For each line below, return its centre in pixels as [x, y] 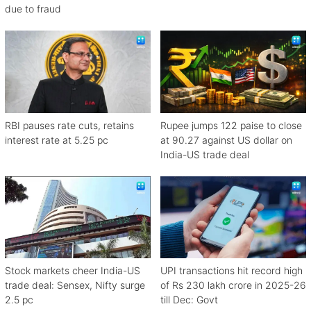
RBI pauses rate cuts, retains [69, 125]
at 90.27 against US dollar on [226, 140]
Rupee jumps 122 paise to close [231, 125]
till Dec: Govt [189, 299]
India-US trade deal [205, 154]
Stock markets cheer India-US [73, 270]
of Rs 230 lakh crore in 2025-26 [233, 285]
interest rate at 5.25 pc [57, 140]
